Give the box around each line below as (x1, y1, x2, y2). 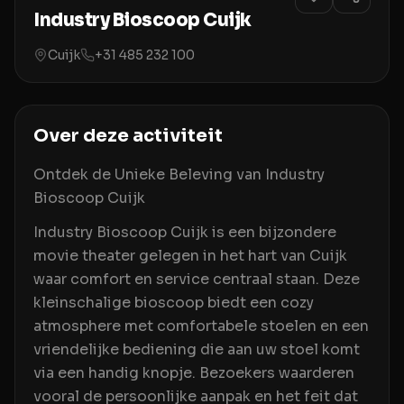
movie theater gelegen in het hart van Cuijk (33, 246, 347, 265)
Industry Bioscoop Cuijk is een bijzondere (33, 223, 336, 242)
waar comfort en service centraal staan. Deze (33, 270, 360, 289)
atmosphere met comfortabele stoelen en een (33, 317, 369, 335)
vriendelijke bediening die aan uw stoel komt (33, 340, 360, 359)
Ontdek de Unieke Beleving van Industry (33, 165, 325, 184)
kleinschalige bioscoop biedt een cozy (33, 293, 314, 312)
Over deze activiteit (33, 124, 223, 147)
